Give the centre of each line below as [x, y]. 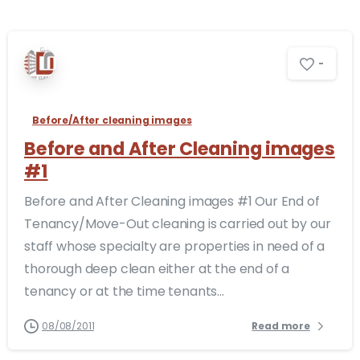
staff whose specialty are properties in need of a [175, 246]
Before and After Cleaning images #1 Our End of [172, 201]
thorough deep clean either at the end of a [157, 268]
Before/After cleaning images [112, 120]
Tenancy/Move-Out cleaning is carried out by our [178, 223]
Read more [281, 326]
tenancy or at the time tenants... [124, 291]
